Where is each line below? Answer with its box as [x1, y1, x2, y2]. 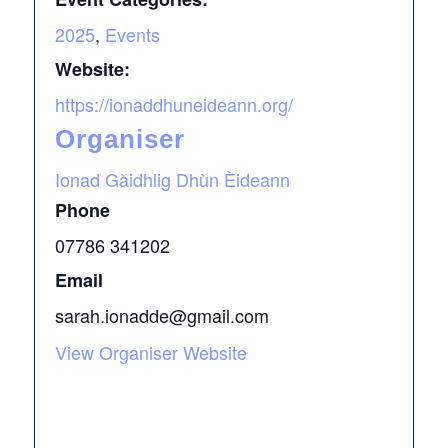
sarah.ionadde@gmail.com [54, 302, 269, 328]
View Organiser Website [54, 339, 247, 365]
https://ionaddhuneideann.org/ [54, 91, 293, 117]
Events [104, 21, 160, 47]
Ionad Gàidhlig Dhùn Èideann [54, 166, 290, 192]
